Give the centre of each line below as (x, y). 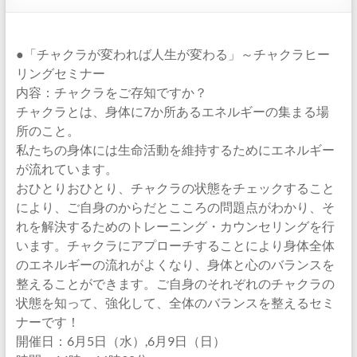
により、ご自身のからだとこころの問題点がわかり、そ (175, 207)
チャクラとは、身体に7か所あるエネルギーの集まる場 (172, 111)
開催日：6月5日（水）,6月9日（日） (120, 341)
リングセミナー (60, 73)
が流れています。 (67, 169)
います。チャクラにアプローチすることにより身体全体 (175, 245)
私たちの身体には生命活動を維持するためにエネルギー (175, 149)
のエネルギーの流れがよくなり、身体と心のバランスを (175, 264)
